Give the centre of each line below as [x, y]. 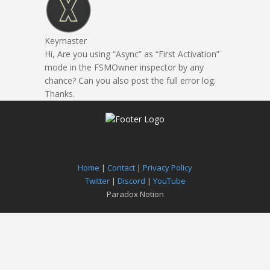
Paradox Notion [135, 194]
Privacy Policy [168, 168]
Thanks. [60, 94]
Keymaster [66, 41]
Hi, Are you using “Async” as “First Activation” [132, 54]
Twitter [97, 181]
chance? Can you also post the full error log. [130, 80]
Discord [131, 181]
